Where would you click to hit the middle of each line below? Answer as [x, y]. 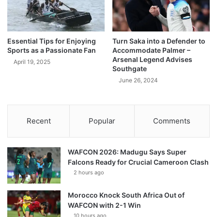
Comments [172, 121]
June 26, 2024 [138, 80]
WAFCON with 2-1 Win [104, 205]
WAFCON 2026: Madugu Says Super [127, 152]
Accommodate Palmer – [151, 50]
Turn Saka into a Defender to [159, 41]
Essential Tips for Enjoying [52, 41]
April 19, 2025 [32, 62]
